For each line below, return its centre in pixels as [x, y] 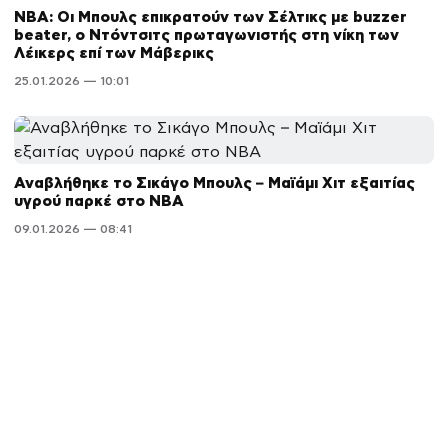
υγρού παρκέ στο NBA [99, 201]
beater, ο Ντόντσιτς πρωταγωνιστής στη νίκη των [206, 35]
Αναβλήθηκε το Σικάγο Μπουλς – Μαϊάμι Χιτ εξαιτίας [214, 183]
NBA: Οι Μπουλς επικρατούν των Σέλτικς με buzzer [210, 17]
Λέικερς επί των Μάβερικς [114, 53]
